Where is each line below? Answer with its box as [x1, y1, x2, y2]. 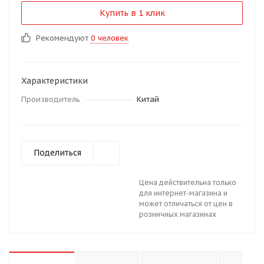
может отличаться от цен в [139, 199, 233, 208]
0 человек [91, 33, 128, 43]
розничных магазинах [139, 210, 216, 219]
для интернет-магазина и [139, 189, 227, 197]
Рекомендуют [36, 33, 91, 43]
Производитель [21, 94, 80, 104]
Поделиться [34, 147, 81, 158]
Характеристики [21, 75, 88, 86]
